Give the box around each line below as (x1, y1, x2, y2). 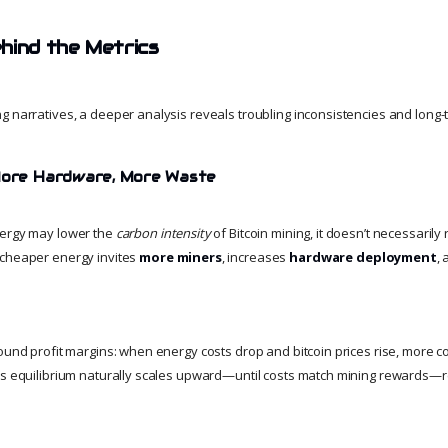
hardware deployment (289, 248, 437, 267)
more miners (139, 248, 222, 267)
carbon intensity (115, 224, 211, 243)
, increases (221, 248, 290, 267)
